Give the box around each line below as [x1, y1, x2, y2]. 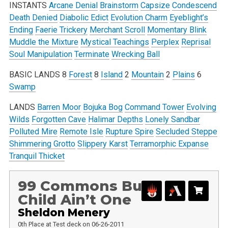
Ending [9, 24, 33, 35]
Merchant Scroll [89, 24, 145, 35]
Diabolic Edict [59, 12, 108, 22]
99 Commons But [17, 177, 149, 194]
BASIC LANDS [9, 69, 60, 79]
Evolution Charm [110, 12, 167, 22]
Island [100, 69, 123, 79]
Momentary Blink [147, 24, 207, 35]
